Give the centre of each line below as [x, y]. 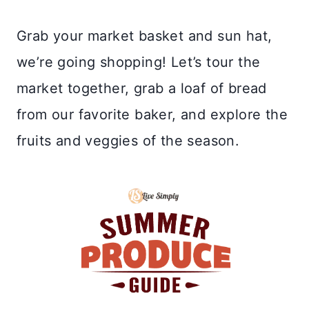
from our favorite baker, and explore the [152, 114]
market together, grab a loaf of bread [142, 88]
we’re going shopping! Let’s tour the [139, 62]
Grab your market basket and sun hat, [144, 36]
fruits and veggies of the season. [128, 140]
